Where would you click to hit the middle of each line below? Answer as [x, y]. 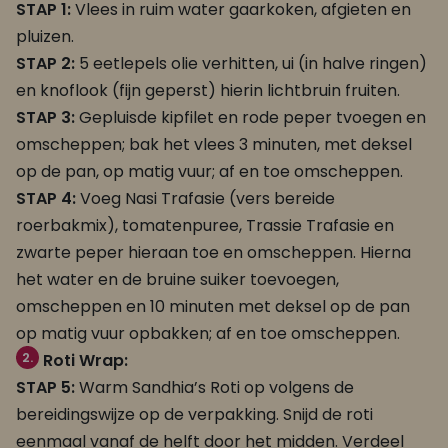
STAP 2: [47, 64]
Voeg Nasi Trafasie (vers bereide [207, 199]
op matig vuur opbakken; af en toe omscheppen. [208, 334]
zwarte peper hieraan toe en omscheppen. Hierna [213, 253]
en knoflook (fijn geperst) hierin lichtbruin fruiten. [208, 91]
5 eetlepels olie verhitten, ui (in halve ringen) [253, 64]
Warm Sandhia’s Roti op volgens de [216, 388]
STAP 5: [47, 388]
